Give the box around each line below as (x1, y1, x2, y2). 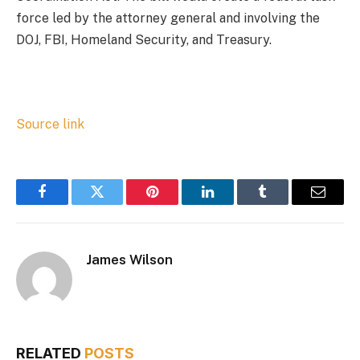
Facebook (40, 196, 97, 211)
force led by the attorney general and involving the (16, 10, 320, 26)
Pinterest (151, 196, 202, 211)
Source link (16, 117, 84, 133)
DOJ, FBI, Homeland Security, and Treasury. (16, 31, 272, 47)
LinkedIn (206, 196, 260, 211)
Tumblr (261, 196, 305, 211)
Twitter (96, 196, 138, 211)
